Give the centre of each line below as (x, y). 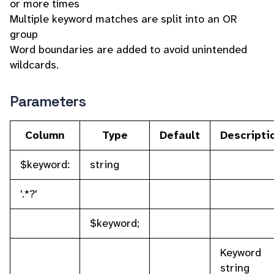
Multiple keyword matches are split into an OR (123, 19)
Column (45, 135)
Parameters (48, 101)
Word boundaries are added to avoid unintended (128, 50)
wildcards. (34, 65)
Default (180, 135)
